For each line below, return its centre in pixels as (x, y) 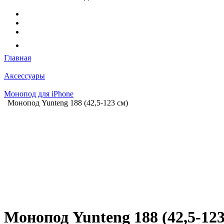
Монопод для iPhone (39, 94)
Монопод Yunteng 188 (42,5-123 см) (68, 103)
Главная (17, 58)
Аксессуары (24, 76)
